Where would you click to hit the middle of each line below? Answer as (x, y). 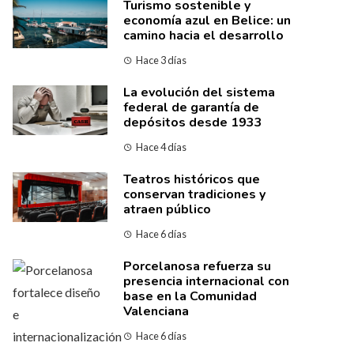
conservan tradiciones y (194, 194)
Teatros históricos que (192, 179)
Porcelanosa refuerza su (197, 266)
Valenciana (156, 311)
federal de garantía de (191, 107)
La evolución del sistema (199, 92)
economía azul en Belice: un (207, 21)
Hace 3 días (161, 60)
